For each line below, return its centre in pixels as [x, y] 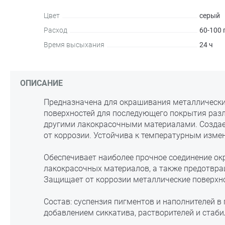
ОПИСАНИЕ [41, 83]
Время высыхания [74, 45]
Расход [55, 30]
